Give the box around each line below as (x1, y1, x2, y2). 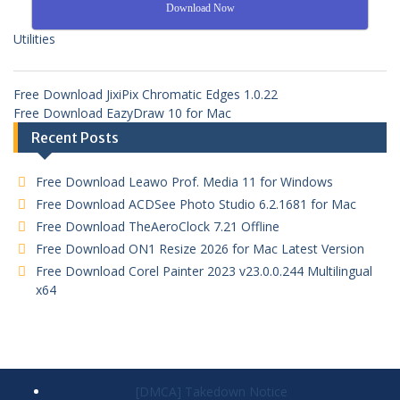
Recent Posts (31, 128, 119, 146)
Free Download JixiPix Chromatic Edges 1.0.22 (13, 85, 278, 103)
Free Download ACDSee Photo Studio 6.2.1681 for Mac (36, 195, 356, 212)
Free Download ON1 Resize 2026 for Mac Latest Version (36, 239, 364, 257)
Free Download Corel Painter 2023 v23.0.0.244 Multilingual (36, 262, 372, 279)
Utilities (13, 29, 55, 47)
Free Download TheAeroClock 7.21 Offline (36, 217, 279, 235)
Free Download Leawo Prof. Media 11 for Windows (36, 172, 333, 190)
